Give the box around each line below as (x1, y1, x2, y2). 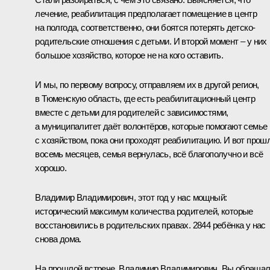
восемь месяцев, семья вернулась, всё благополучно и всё (35, 148, 263, 159)
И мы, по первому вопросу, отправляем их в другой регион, (35, 79, 259, 90)
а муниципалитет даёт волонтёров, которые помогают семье (35, 121, 268, 131)
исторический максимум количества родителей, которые (35, 206, 253, 216)
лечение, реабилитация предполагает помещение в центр (35, 8, 257, 19)
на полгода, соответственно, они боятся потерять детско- (35, 22, 256, 33)
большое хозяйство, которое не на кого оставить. (35, 49, 224, 60)
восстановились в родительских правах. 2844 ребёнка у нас (35, 219, 266, 230)
